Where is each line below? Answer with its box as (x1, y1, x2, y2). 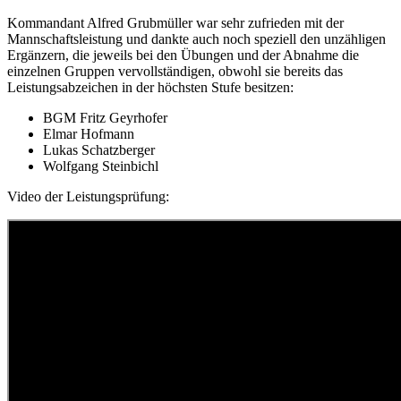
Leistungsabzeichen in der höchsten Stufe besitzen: (7, 80, 294, 96)
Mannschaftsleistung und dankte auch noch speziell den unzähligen (7, 31, 386, 47)
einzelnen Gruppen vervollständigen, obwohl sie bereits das (7, 64, 343, 80)
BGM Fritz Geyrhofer (43, 110, 167, 126)
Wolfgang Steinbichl (43, 158, 158, 175)
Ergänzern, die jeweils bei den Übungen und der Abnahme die (7, 47, 359, 64)
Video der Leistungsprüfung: (7, 189, 169, 205)
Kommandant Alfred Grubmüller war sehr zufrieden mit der (7, 15, 344, 31)
